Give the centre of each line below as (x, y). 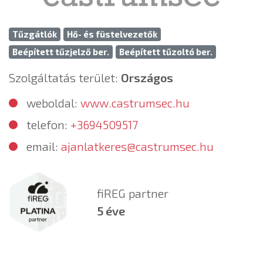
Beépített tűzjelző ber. (61, 51)
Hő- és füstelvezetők (112, 34)
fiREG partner (133, 193)
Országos (147, 77)
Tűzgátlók (35, 34)
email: (44, 146)
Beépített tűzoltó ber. (166, 51)
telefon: (48, 124)
